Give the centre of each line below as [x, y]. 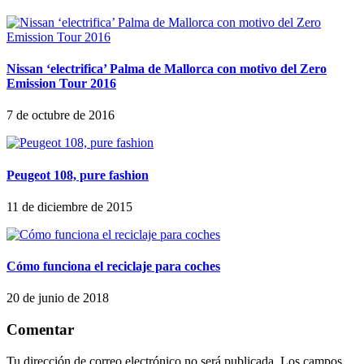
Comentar [40, 330]
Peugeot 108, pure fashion [78, 175]
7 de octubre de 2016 [61, 115]
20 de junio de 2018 [58, 298]
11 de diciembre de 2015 [69, 206]
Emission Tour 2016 [61, 84]
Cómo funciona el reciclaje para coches [113, 266]
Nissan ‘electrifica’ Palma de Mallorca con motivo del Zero [167, 69]
